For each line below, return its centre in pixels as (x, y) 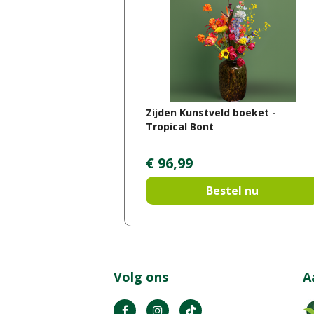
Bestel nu (233, 191)
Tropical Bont (180, 126)
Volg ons (141, 277)
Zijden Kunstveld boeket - (211, 112)
